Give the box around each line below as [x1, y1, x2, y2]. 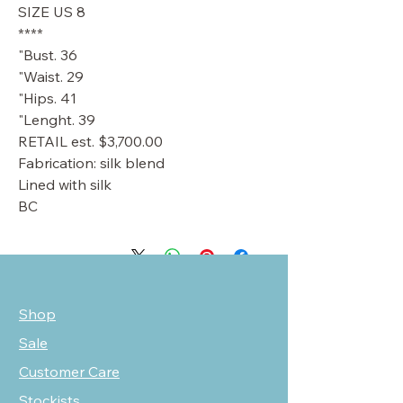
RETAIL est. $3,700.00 [18, 132, 163, 150]
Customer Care [19, 363, 120, 381]
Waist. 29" [23, 67, 84, 85]
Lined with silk [18, 175, 112, 193]
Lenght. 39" [23, 111, 95, 129]
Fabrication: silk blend [18, 154, 165, 172]
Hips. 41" [23, 89, 76, 107]
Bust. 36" [23, 46, 77, 64]
